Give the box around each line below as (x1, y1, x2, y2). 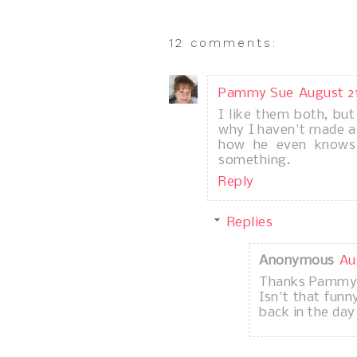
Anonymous (259, 253, 335, 269)
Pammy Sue (218, 85, 294, 101)
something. (218, 152, 291, 168)
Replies (226, 214, 273, 230)
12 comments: (169, 35, 277, 50)
